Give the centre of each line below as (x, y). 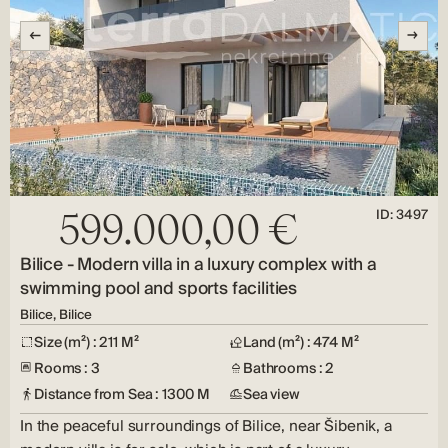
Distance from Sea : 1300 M (122, 394)
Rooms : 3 (67, 368)
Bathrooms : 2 (289, 368)
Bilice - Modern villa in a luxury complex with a (198, 264)
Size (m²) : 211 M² (86, 342)
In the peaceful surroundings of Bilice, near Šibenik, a (206, 426)
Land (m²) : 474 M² (301, 342)
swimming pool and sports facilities (159, 288)
